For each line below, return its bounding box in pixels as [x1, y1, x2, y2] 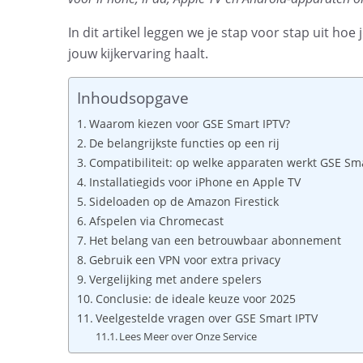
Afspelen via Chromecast [88, 213, 224, 228]
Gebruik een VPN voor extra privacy [88, 252, 280, 267]
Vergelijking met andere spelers [88, 271, 262, 287]
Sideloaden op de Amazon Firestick [88, 194, 279, 209]
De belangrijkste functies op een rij [88, 135, 280, 151]
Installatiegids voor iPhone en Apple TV [88, 174, 301, 190]
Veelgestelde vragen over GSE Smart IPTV [95, 310, 318, 326]
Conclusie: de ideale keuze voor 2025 [95, 291, 296, 306]
